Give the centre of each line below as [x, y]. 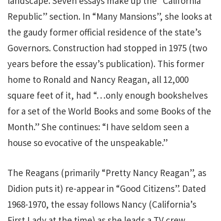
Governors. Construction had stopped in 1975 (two [107, 48]
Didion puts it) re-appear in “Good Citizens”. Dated [107, 188]
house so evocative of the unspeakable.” [88, 143]
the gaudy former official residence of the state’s [104, 32]
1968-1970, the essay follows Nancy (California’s [102, 204]
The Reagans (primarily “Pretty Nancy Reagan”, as [107, 172]
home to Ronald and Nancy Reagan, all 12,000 [98, 79]
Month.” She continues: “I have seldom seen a [98, 127]
